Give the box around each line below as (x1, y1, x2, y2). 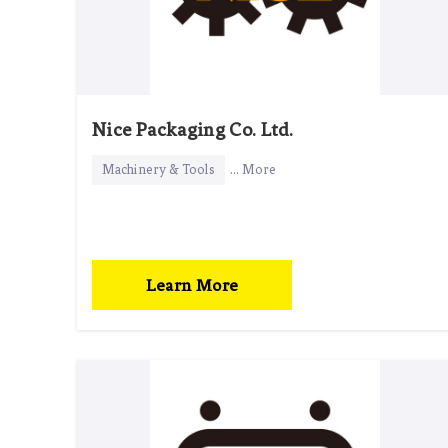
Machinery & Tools (102, 161, 215, 177)
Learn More (145, 274, 239, 295)
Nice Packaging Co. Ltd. (92, 117, 294, 141)
